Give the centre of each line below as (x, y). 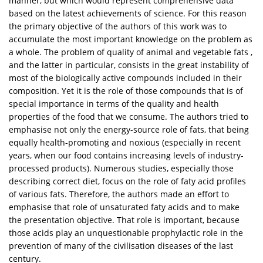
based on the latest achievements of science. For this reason (128, 14)
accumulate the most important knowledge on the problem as (131, 39)
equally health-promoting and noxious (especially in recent (125, 143)
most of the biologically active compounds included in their (125, 78)
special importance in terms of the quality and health (114, 104)
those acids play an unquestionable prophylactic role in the (126, 233)
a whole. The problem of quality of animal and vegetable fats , (131, 52)
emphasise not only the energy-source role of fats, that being (129, 130)
